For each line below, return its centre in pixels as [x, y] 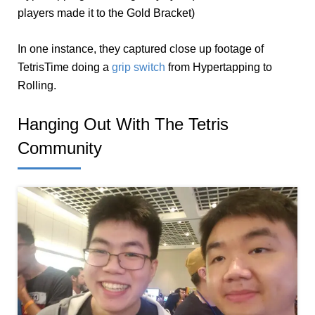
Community [60, 148]
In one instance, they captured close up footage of [141, 49]
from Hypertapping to [219, 67]
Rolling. [37, 85]
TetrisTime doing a [65, 67]
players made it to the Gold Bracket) [106, 13]
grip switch [139, 67]
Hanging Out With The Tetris [123, 124]
